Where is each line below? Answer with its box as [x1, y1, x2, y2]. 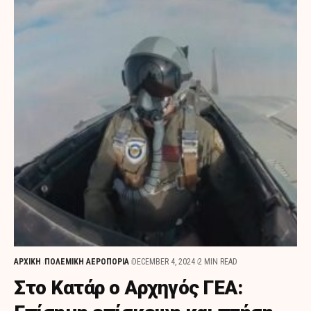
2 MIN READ [198, 257, 238, 267]
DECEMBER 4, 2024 [132, 257, 196, 267]
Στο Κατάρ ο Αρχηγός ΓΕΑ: [14, 276, 242, 300]
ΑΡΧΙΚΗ [14, 257, 41, 267]
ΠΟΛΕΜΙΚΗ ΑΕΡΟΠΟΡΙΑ [44, 257, 130, 267]
